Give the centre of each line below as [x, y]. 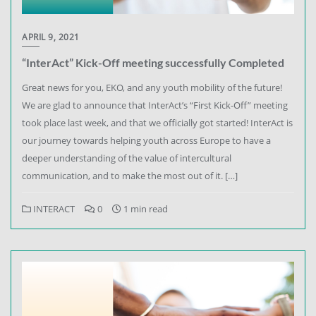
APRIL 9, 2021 [51, 37]
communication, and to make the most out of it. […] [130, 175]
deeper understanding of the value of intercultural [127, 158]
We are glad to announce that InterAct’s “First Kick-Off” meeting [155, 105]
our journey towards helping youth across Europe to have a [146, 140]
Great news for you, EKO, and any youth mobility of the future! [152, 87]
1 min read [145, 208]
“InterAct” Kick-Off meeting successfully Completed [153, 62]
